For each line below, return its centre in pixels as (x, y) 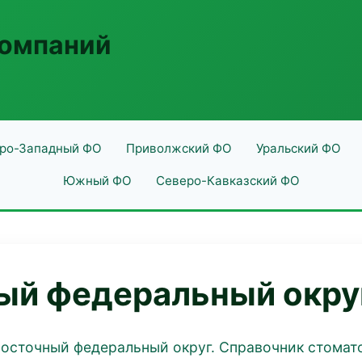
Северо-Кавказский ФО (227, 181)
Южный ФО (97, 181)
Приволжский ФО (179, 148)
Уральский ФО (298, 148)
